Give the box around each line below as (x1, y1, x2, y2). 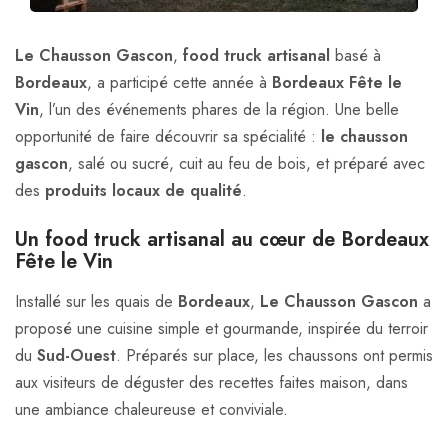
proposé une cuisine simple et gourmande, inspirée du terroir (15, 316, 428, 340)
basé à (330, 43, 381, 67)
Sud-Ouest (37, 343, 116, 367)
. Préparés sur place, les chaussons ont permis (116, 343, 433, 367)
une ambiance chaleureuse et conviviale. (15, 397, 288, 421)
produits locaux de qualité (40, 178, 242, 202)
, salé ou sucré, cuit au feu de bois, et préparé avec (68, 151, 425, 175)
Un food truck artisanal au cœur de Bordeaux (15, 224, 429, 254)
